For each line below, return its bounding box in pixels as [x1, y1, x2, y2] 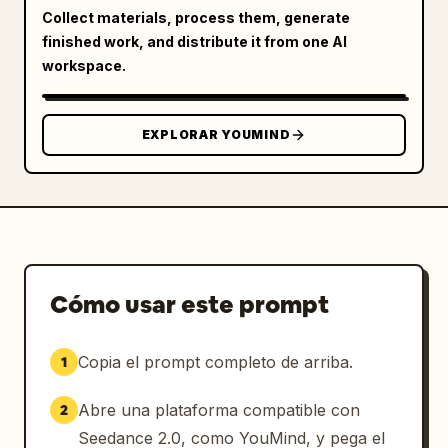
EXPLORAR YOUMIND [141, 126, 291, 142]
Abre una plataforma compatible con [78, 399, 360, 420]
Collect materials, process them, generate [42, 8, 350, 26]
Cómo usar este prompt [50, 288, 329, 320]
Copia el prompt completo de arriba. [78, 351, 353, 372]
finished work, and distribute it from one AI [42, 32, 347, 50]
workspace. [42, 56, 126, 74]
